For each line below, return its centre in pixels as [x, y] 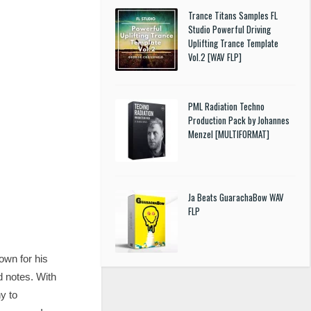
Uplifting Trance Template [233, 43]
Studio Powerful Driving [229, 29]
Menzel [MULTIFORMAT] [229, 134]
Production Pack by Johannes [239, 120]
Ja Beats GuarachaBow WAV [236, 197]
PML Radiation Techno [226, 106]
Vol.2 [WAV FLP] [215, 57]
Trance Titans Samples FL [233, 15]
